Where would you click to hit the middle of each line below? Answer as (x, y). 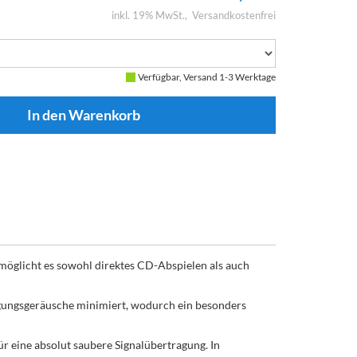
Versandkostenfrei (234, 15)
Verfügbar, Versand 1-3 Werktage (207, 77)
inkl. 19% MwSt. (148, 15)
